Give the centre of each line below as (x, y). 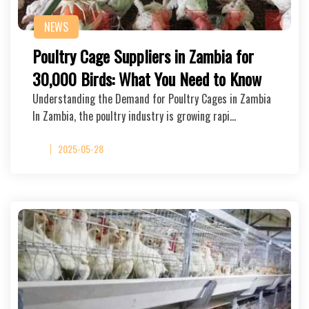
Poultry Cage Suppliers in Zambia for (143, 56)
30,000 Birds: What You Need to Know (147, 79)
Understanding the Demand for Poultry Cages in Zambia (152, 99)
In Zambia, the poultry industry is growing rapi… (134, 116)
